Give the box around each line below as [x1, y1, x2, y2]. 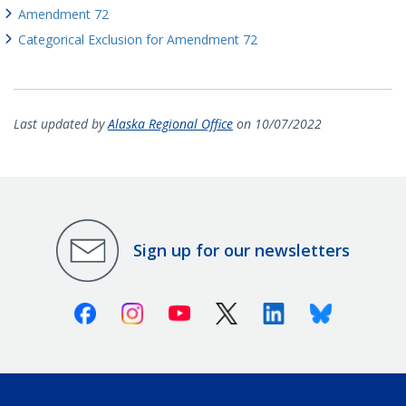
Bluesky [331, 299, 384, 320]
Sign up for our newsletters [133, 239, 350, 262]
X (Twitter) [237, 299, 307, 320]
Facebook [95, 299, 160, 320]
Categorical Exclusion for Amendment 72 [18, 30, 257, 48]
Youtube [189, 299, 247, 320]
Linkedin [284, 299, 342, 320]
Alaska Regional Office [108, 114, 233, 132]
